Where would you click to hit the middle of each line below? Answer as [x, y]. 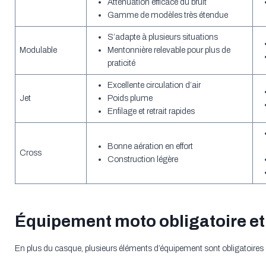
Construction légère [142, 160]
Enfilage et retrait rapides [151, 112]
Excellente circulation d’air [154, 85]
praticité [121, 64]
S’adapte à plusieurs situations [162, 37]
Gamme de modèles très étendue [167, 15]
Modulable [38, 50]
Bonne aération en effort [150, 147]
